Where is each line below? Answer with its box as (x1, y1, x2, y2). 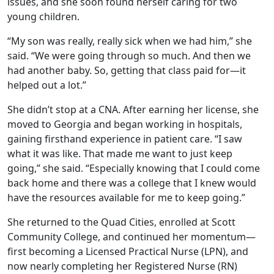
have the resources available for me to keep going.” (7, 191, 248, 205)
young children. (7, 10, 82, 24)
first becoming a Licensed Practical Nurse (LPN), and (7, 245, 248, 259)
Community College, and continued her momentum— (7, 230, 256, 244)
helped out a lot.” (7, 78, 89, 92)
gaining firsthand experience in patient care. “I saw (7, 132, 242, 146)
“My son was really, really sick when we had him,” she (7, 34, 252, 48)
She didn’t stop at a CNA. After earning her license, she (7, 103, 259, 117)
